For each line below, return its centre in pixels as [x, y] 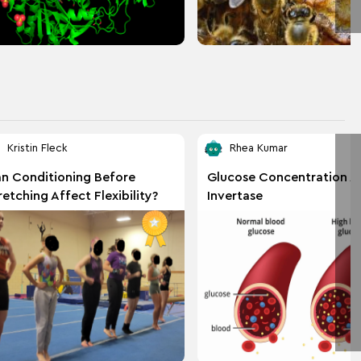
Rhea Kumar [258, 148]
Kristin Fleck [37, 148]
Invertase [234, 196]
